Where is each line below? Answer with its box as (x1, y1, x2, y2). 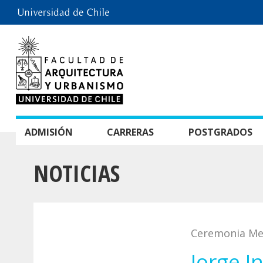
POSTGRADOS (188, 126, 252, 139)
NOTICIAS (33, 157, 120, 189)
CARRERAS (107, 126, 154, 139)
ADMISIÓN (25, 126, 73, 139)
